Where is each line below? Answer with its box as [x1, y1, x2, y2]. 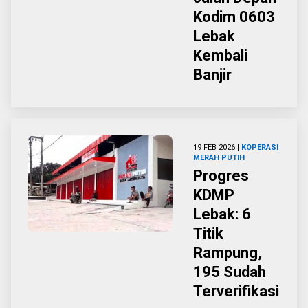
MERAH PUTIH [193, 153, 245, 162]
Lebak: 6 [193, 206, 251, 223]
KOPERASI [241, 143, 278, 152]
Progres [193, 167, 249, 184]
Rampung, [193, 244, 262, 261]
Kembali [193, 47, 247, 64]
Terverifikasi [193, 283, 279, 300]
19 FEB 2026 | [193, 143, 241, 152]
